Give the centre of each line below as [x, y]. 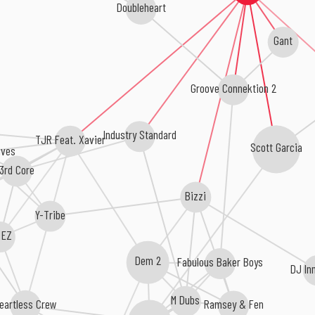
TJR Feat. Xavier [71, 140]
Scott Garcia [275, 147]
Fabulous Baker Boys [220, 261]
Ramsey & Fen [235, 305]
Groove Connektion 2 [232, 87]
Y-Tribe [51, 214]
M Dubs [186, 300]
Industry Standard [140, 135]
